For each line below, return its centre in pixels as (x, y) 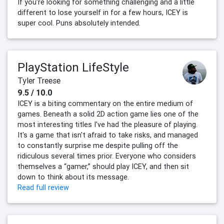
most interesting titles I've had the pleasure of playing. (107, 125)
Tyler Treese (39, 81)
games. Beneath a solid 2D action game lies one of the (108, 114)
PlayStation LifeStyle (73, 67)
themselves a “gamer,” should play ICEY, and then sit (103, 167)
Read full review (43, 188)
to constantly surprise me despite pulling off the (98, 146)
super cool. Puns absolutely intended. (79, 23)
